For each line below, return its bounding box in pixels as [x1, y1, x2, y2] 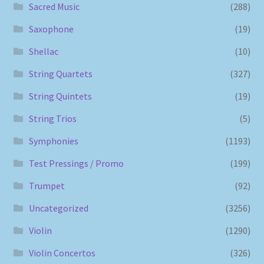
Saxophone [28, 22, 74, 35]
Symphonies [28, 134, 78, 147]
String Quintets [28, 90, 92, 102]
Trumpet [28, 179, 65, 192]
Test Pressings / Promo [28, 157, 124, 169]
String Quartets [28, 67, 93, 80]
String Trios [28, 112, 77, 124]
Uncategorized [28, 202, 88, 214]
